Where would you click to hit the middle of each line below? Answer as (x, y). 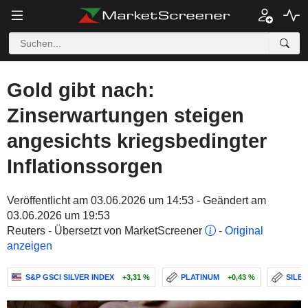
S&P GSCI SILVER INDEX (70, 277)
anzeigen (30, 246)
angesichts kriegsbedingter (137, 141)
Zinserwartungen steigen (125, 115)
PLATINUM (200, 277)
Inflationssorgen (85, 166)
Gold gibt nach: (81, 90)
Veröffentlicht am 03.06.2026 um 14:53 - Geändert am (136, 200)
